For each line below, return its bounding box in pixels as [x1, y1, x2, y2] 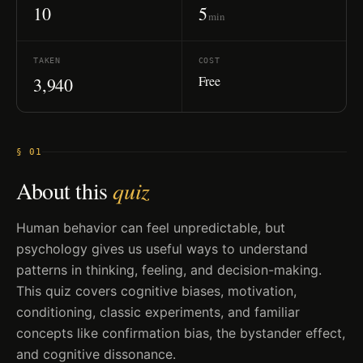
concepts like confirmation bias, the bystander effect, [16, 325, 345, 341]
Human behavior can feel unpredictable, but [16, 220, 285, 236]
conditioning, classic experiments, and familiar [16, 304, 300, 320]
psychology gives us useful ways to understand [16, 241, 308, 257]
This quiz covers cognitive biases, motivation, [16, 283, 297, 299]
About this [16, 175, 113, 206]
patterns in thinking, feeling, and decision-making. [16, 262, 322, 278]
